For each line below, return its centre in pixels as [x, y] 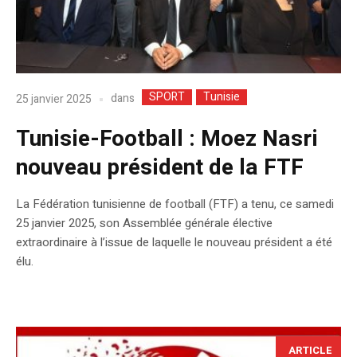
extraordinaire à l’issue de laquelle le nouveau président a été [174, 243]
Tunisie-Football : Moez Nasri [167, 139]
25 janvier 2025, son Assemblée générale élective [144, 224]
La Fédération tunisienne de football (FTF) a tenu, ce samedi [175, 204]
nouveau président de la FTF [160, 168]
